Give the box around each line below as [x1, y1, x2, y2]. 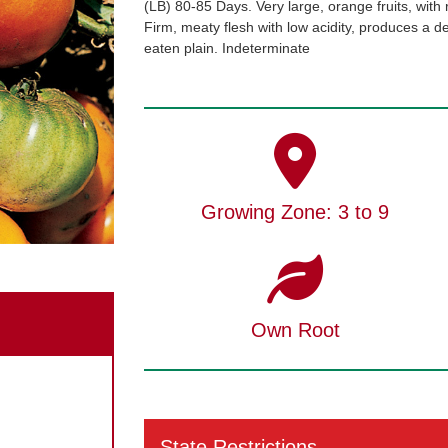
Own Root [250, 318, 340, 341]
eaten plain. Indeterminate [144, 39, 310, 56]
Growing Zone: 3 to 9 [201, 200, 390, 223]
